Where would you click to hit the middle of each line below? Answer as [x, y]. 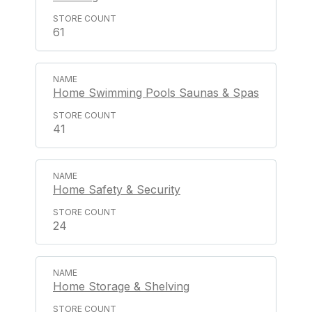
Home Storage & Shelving [121, 286]
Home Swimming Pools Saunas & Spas [156, 93]
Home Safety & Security [117, 189]
